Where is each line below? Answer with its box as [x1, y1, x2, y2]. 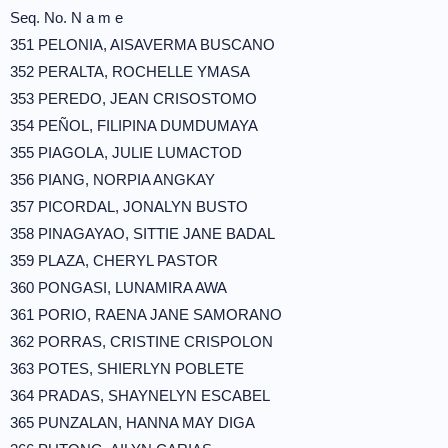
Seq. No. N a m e [10, 9, 123, 26]
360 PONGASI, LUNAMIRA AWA [10, 279, 227, 296]
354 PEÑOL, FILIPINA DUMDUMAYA [10, 117, 258, 134]
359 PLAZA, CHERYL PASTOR [10, 252, 218, 269]
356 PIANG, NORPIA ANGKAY [10, 171, 215, 188]
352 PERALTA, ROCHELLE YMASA [10, 63, 250, 80]
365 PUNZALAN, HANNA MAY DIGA [10, 414, 255, 431]
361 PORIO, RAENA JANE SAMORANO [10, 306, 282, 323]
